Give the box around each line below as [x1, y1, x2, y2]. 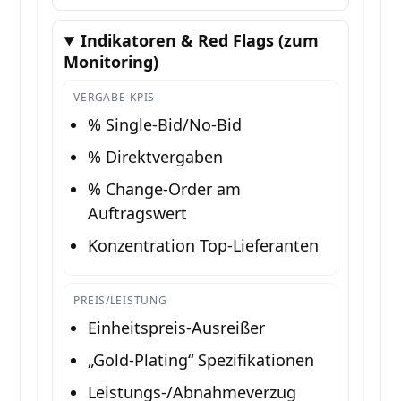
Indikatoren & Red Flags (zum [81, 30, 320, 52]
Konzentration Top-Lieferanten [88, 235, 320, 257]
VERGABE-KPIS [73, 90, 156, 106]
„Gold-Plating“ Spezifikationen [88, 349, 315, 371]
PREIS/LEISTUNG [73, 293, 167, 309]
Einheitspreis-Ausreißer [88, 317, 266, 339]
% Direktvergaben [88, 146, 224, 168]
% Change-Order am [88, 178, 242, 200]
